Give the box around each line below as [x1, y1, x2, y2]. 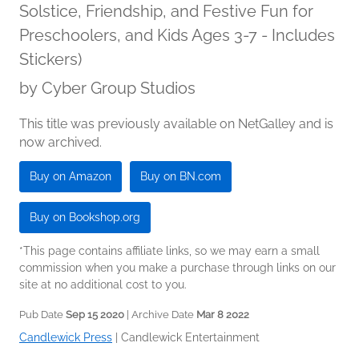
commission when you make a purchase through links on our [19, 261, 336, 274]
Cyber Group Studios [42, 79, 196, 98]
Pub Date [19, 309, 66, 321]
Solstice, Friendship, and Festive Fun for [19, 2, 313, 21]
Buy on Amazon [30, 170, 111, 183]
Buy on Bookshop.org [30, 211, 140, 224]
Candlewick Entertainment [121, 331, 260, 344]
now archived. [19, 135, 102, 150]
